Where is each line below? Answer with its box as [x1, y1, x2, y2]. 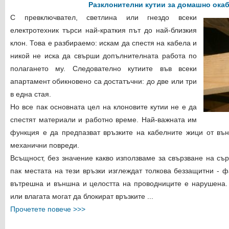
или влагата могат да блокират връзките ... [10, 192, 153, 200]
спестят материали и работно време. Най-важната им [10, 116, 197, 124]
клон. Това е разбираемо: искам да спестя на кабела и [10, 39, 197, 47]
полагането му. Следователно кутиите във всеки [10, 64, 197, 73]
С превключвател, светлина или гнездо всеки [10, 13, 197, 21]
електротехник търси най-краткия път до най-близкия [10, 26, 197, 34]
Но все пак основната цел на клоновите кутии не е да [10, 103, 197, 111]
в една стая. [10, 90, 51, 98]
